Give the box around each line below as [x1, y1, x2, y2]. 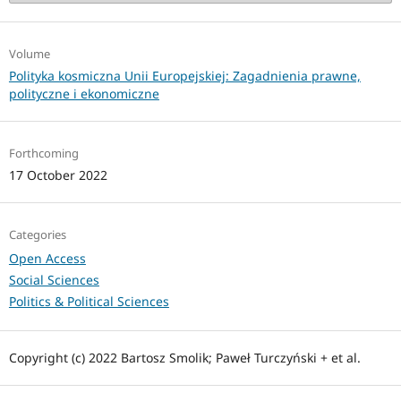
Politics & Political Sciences [8, 293, 169, 311]
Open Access [8, 250, 86, 268]
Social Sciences [8, 271, 99, 289]
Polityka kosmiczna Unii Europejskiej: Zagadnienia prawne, [8, 67, 361, 85]
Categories [8, 226, 66, 243]
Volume [8, 46, 50, 63]
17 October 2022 [8, 166, 107, 184]
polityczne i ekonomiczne [8, 85, 159, 103]
